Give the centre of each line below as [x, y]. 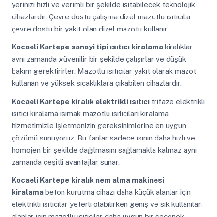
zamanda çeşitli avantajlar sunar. [65, 162]
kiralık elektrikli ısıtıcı [111, 101]
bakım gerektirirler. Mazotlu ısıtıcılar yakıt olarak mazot [104, 71]
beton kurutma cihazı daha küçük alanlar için [118, 192]
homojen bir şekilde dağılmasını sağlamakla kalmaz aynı [104, 150]
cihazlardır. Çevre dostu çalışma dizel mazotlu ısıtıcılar [101, 16]
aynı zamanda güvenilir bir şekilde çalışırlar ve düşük [99, 59]
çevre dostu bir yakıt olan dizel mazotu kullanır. [90, 29]
